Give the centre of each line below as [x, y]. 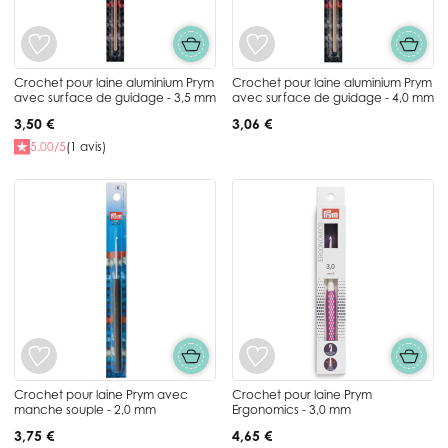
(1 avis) [86, 147]
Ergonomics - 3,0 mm [291, 409]
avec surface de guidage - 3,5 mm [115, 97]
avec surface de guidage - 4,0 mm [333, 97]
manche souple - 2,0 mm [85, 409]
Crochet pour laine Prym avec [101, 394]
